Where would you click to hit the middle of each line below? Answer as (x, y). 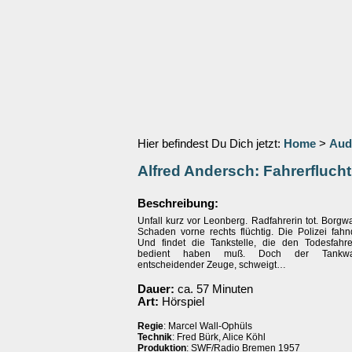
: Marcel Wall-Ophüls (208, 326)
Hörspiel (181, 302)
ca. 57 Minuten (214, 289)
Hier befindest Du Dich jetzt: (211, 144)
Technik (155, 337)
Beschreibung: (178, 203)
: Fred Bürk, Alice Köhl (219, 337)
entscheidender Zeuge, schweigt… (212, 265)
